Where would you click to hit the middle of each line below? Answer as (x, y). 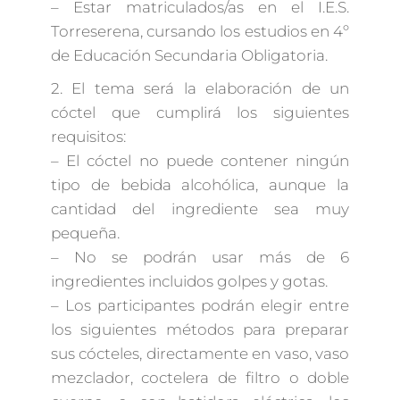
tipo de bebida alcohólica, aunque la (200, 184)
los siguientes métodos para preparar (200, 329)
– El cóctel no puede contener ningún (200, 160)
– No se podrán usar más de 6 (200, 257)
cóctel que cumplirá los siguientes (200, 112)
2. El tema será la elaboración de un (200, 88)
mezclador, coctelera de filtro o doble (200, 377)
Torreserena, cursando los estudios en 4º (200, 31)
